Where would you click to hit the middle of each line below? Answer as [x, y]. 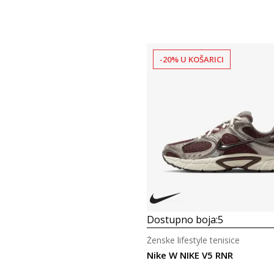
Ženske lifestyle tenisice [193, 240]
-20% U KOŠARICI [191, 59]
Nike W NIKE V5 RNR [190, 255]
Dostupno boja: [182, 220]
